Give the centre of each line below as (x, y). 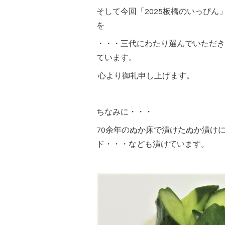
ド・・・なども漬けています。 (153, 144)
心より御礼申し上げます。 (145, 76)
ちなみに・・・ (125, 112)
